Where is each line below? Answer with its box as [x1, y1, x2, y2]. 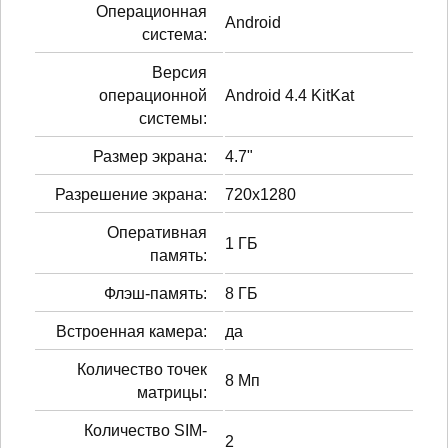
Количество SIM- [84, 421, 207, 439]
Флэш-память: [104, 284, 207, 302]
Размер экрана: [93, 147, 207, 165]
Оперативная [107, 223, 207, 241]
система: [142, 25, 207, 43]
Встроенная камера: [56, 322, 207, 340]
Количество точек [77, 360, 207, 378]
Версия [152, 63, 207, 81]
